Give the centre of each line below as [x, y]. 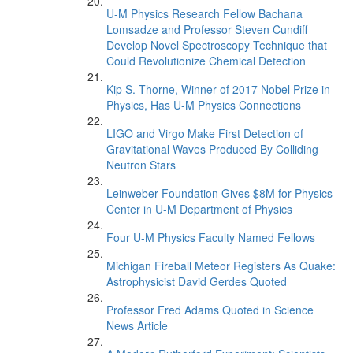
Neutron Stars [141, 165]
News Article [137, 325]
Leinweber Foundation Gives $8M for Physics [219, 193]
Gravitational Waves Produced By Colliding [212, 149]
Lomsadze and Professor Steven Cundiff [207, 29]
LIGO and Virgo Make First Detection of [205, 133]
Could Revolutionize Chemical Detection [206, 61]
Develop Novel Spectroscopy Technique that [217, 45]
